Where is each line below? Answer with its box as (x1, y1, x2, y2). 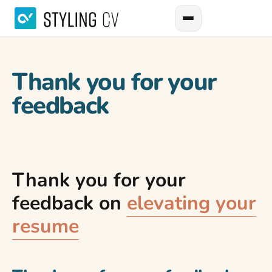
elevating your (127, 190, 256, 216)
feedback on (12, 190, 127, 216)
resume (12, 213, 79, 239)
